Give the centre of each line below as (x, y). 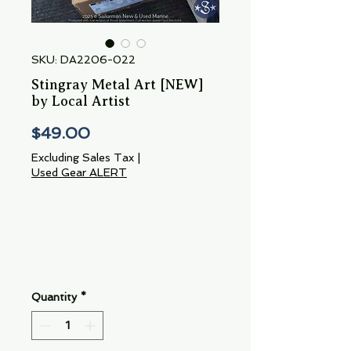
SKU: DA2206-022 (83, 60)
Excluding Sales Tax (83, 158)
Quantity (54, 297)
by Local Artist (81, 101)
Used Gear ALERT (79, 173)
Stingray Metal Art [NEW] (118, 85)
